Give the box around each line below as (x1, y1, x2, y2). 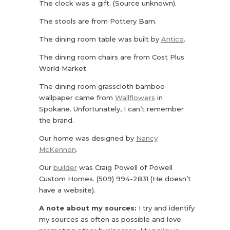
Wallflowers (114, 93, 155, 102)
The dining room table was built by (39, 34, 161, 43)
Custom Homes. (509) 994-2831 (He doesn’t (39, 174, 191, 183)
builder (53, 163, 77, 171)
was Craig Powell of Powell (76, 163, 172, 171)
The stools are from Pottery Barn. (39, 16, 157, 25)
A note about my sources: (39, 203, 137, 212)
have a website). (39, 185, 95, 194)
